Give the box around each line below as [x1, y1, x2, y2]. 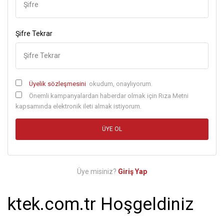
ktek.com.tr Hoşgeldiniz [7, 194, 193, 214]
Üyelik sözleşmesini [28, 79, 87, 87]
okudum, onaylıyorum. [87, 79, 152, 87]
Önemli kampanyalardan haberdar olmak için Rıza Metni [27, 92, 188, 100]
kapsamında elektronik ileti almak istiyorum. [15, 102, 141, 110]
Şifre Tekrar [15, 29, 52, 37]
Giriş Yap [118, 167, 147, 175]
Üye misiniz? [77, 167, 118, 175]
